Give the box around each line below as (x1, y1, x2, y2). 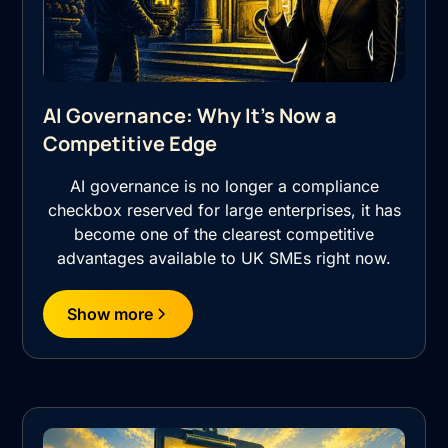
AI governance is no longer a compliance (69, 175, 379, 196)
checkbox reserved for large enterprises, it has (47, 199, 401, 220)
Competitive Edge (43, 129, 218, 157)
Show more (67, 303, 154, 324)
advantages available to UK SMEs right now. (57, 247, 391, 268)
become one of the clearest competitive (74, 223, 374, 244)
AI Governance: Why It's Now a (43, 101, 338, 129)
